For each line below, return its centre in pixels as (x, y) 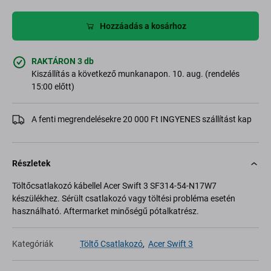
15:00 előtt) (53, 87)
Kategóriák (33, 244)
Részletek (31, 163)
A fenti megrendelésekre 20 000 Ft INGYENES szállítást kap (142, 119)
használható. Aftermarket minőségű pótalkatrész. (106, 211)
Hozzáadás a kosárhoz (143, 26)
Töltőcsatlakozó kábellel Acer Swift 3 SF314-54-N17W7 (114, 186)
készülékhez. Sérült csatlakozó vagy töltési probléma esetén (124, 198)
